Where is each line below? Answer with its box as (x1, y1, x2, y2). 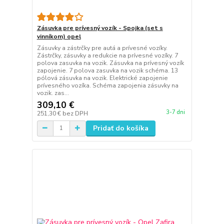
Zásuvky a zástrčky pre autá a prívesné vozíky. (36, 43, 167, 52)
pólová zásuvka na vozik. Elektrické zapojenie (36, 73, 168, 82)
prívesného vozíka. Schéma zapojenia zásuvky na (36, 81, 178, 89)
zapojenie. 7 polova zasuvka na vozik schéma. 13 (36, 66, 178, 74)
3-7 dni (165, 108, 185, 116)
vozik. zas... (36, 88, 69, 97)
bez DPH (62, 109, 88, 117)
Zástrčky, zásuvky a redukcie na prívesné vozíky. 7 (36, 51, 178, 59)
